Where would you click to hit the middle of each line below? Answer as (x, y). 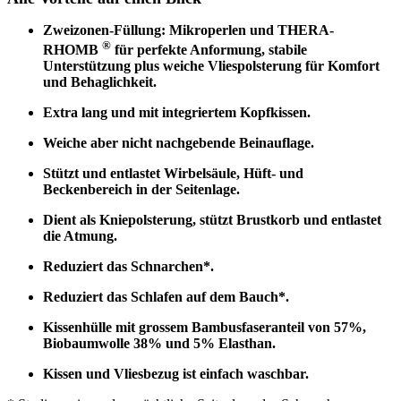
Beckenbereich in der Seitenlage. (141, 190)
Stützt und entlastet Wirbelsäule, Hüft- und (173, 174)
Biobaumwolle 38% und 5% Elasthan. (159, 344)
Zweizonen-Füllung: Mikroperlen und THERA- (188, 30)
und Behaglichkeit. (100, 82)
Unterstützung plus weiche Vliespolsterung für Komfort (211, 66)
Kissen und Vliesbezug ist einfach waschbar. (176, 374)
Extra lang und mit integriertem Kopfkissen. (177, 113)
